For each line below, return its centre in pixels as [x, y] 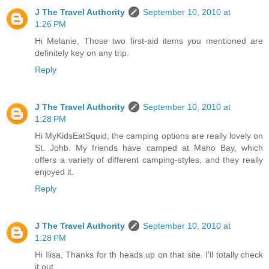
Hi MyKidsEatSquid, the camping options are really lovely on [149, 136]
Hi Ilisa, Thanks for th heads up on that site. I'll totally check [149, 255]
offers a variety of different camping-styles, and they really [149, 160]
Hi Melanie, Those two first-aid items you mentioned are [149, 41]
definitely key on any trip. [82, 53]
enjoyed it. [54, 172]
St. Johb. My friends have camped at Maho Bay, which [149, 148]
